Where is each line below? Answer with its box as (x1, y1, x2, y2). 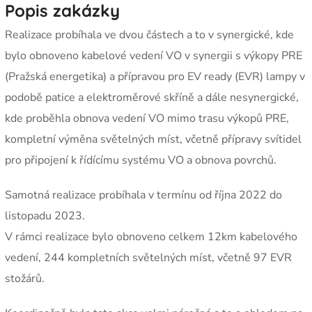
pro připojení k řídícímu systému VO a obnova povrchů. (5, 153, 277, 168)
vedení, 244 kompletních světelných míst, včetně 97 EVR (5, 250, 292, 265)
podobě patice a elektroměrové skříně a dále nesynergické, (5, 90, 299, 105)
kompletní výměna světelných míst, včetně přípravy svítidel (5, 132, 302, 147)
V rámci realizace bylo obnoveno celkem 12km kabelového (5, 229, 298, 244)
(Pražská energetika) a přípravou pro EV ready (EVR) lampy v (5, 69, 306, 84)
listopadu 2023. (5, 208, 86, 224)
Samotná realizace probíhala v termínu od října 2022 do (5, 187, 283, 203)
